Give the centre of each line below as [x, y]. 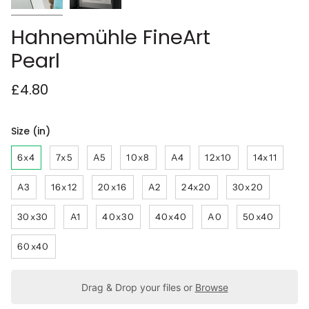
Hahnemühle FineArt [111, 38]
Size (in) [31, 131]
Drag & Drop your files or [138, 287]
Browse [211, 287]
